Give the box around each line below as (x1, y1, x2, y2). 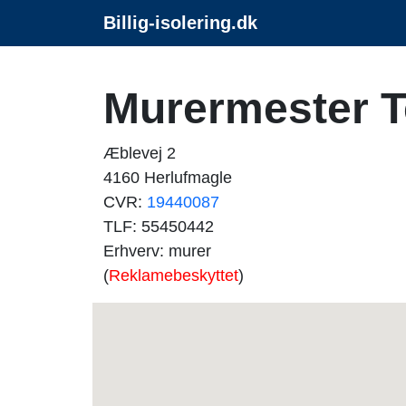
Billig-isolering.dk (103, 13, 257, 33)
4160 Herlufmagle (103, 169, 232, 187)
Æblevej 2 (103, 144, 176, 162)
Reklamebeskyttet (109, 266, 238, 285)
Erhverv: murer (103, 242, 211, 260)
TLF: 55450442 (103, 217, 214, 236)
